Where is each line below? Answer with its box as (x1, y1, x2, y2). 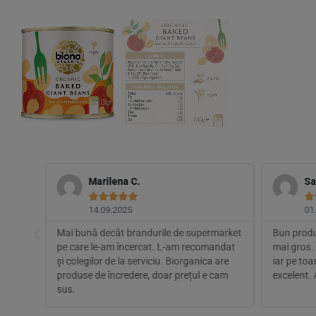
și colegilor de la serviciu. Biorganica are (56, 255, 229, 267)
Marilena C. (88, 175, 140, 187)
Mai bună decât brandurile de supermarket (56, 226, 241, 238)
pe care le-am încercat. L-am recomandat (56, 241, 235, 253)
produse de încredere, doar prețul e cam (56, 269, 228, 281)
